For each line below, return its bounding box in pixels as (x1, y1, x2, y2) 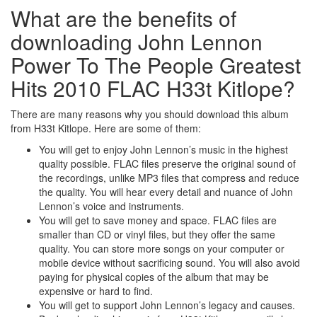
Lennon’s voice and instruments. (39, 199, 184, 214)
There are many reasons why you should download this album (11, 107, 289, 122)
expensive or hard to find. (39, 284, 153, 299)
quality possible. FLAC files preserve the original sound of (39, 156, 296, 171)
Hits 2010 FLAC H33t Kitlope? (11, 73, 295, 104)
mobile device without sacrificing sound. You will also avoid (39, 255, 300, 270)
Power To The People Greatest (11, 50, 301, 81)
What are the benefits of (11, 3, 236, 34)
